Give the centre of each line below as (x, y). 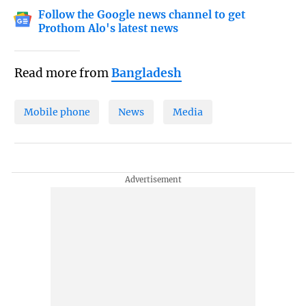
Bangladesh (146, 73)
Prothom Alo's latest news (109, 28)
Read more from (62, 73)
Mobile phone (57, 112)
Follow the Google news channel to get (142, 14)
